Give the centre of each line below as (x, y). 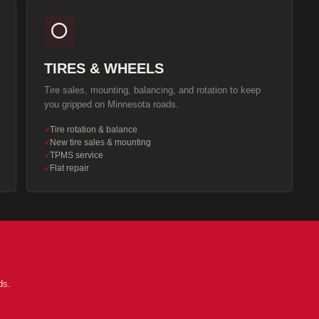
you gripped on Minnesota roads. (111, 104)
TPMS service (76, 155)
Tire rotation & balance (93, 130)
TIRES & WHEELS (104, 68)
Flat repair (69, 168)
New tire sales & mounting (100, 142)
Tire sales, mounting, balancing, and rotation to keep (152, 90)
